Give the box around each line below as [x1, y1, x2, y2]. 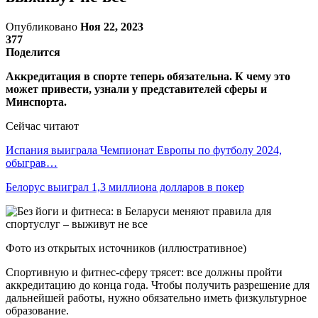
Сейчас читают [6, 119, 79, 132]
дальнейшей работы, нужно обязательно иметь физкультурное [6, 291, 307, 304]
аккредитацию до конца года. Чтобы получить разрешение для [6, 278, 309, 291]
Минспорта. [6, 95, 67, 108]
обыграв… [6, 156, 57, 169]
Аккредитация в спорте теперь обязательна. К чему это [6, 70, 290, 82]
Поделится [6, 45, 60, 58]
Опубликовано [6, 20, 80, 33]
